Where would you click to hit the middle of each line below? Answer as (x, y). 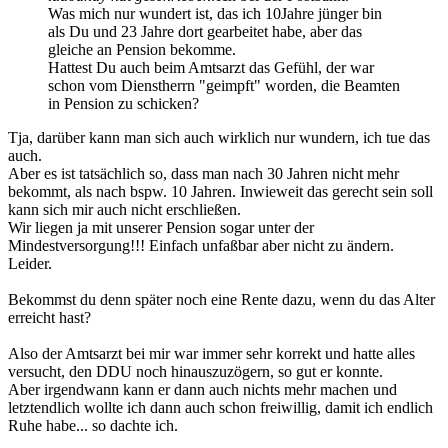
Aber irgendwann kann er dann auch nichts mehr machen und (202, 389)
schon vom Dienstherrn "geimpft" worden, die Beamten (224, 85)
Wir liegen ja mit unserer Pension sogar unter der (161, 227)
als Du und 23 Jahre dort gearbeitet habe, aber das (205, 31)
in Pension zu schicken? (123, 103)
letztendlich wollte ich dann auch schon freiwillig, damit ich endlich (220, 407)
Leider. (30, 263)
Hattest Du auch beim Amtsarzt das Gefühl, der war (211, 67)
